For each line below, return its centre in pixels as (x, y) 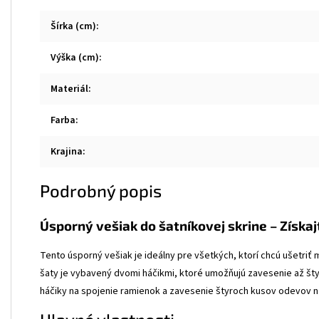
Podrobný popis (101, 190)
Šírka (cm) (73, 26)
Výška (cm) (75, 58)
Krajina (67, 152)
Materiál (69, 89)
